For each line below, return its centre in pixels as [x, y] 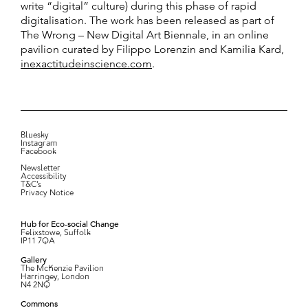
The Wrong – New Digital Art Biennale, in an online [145, 34]
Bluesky [35, 135]
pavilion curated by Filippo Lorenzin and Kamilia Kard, [152, 49]
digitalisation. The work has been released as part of [147, 20]
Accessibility [44, 176]
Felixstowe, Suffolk [56, 233]
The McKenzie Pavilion [62, 268]
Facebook [38, 152]
